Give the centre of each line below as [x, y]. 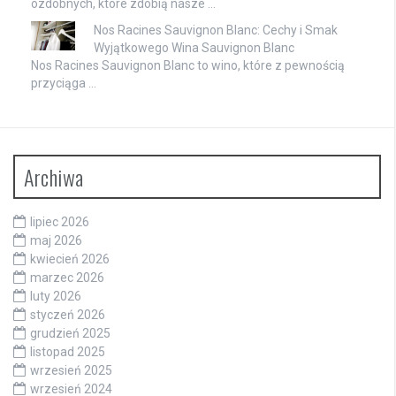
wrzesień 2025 [71, 371]
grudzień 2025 [70, 334]
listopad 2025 [68, 352]
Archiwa [54, 177]
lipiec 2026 [60, 222]
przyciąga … [64, 84]
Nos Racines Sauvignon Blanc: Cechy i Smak [216, 30]
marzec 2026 [67, 278]
